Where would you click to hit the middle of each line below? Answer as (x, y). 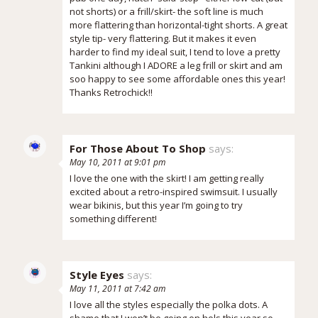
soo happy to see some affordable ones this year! (177, 78)
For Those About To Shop (138, 148)
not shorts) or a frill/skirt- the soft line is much (166, 11)
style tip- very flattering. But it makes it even (163, 38)
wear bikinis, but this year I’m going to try (156, 205)
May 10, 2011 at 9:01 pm (117, 162)
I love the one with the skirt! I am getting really (167, 178)
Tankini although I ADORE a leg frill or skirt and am (176, 65)
